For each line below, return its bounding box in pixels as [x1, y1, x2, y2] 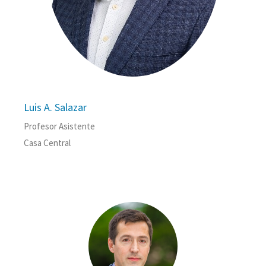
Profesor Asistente [24, 121, 95, 132]
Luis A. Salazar [24, 100, 87, 115]
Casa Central [24, 137, 71, 149]
